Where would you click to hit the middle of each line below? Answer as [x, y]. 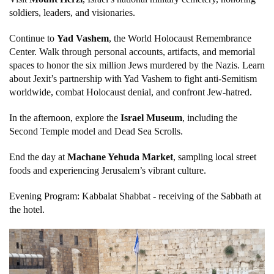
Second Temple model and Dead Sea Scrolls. [96, 131]
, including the [210, 118]
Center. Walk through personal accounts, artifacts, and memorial [132, 52]
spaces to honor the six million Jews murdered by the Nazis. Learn [137, 65]
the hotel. [27, 210]
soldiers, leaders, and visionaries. [72, 13]
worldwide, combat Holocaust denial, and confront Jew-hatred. [131, 92]
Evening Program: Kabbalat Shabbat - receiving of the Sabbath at [135, 196]
